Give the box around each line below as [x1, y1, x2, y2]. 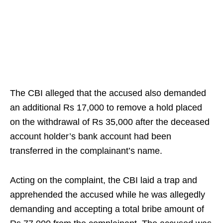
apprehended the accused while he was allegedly [10, 190, 205, 200]
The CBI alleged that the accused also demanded [10, 88, 206, 99]
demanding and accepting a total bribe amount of [10, 204, 204, 215]
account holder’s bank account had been [10, 131, 171, 142]
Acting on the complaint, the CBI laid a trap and [10, 175, 197, 186]
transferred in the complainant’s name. [10, 146, 162, 156]
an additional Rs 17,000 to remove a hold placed [10, 103, 202, 113]
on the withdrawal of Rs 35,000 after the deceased [10, 117, 210, 127]
